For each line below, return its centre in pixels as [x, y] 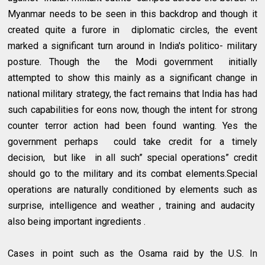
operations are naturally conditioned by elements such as [132, 189]
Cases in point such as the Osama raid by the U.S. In [132, 253]
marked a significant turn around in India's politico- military [132, 46]
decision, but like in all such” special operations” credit [132, 157]
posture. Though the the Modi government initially [132, 62]
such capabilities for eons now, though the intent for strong [132, 109]
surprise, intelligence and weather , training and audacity [132, 205]
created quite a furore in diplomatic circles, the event [132, 30]
